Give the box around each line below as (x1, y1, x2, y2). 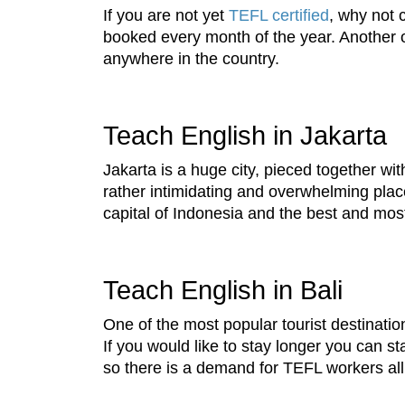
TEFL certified (229, 6, 329, 24)
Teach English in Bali (103, 276, 343, 305)
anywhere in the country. (103, 50, 279, 68)
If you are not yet (103, 6, 229, 24)
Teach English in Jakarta (103, 121, 387, 150)
